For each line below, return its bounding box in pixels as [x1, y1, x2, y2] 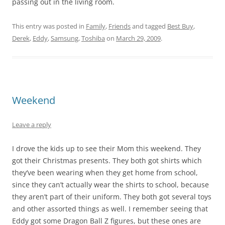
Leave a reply [12, 120, 51, 129]
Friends [108, 22, 131, 31]
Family [86, 22, 105, 31]
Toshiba [81, 34, 105, 43]
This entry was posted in [12, 22, 86, 31]
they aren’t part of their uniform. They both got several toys [12, 192, 211, 201]
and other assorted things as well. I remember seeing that [12, 204, 208, 213]
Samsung [51, 34, 78, 43]
